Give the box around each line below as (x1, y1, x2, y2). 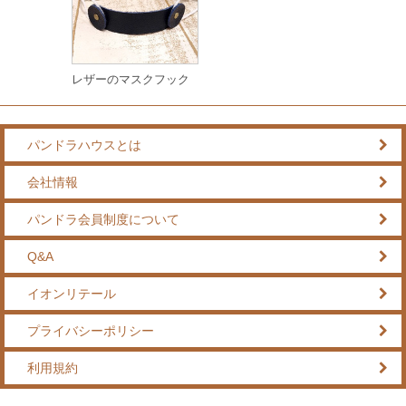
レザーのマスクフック (72, 72, 189, 86)
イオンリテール (27, 286, 116, 301)
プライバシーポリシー (27, 324, 154, 338)
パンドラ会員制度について (27, 212, 179, 227)
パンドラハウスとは (27, 138, 141, 152)
